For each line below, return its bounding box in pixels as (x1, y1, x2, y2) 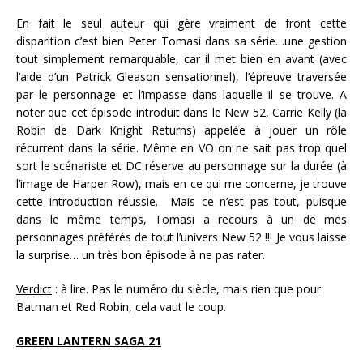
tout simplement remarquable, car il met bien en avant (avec (16, 51, 347, 67)
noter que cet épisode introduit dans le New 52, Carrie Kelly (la (16, 105, 347, 121)
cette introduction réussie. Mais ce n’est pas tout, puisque (16, 194, 347, 210)
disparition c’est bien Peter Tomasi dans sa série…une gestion (16, 33, 347, 49)
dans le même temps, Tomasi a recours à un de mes (16, 211, 347, 228)
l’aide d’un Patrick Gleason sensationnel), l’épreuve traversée (16, 69, 347, 85)
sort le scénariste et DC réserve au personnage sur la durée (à (16, 158, 347, 174)
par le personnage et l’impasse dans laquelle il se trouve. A (16, 87, 347, 103)
